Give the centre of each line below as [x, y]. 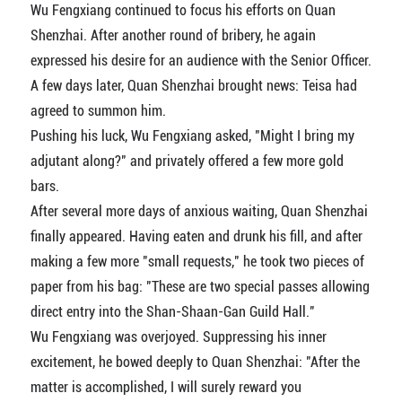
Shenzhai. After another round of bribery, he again [173, 36]
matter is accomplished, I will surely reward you [166, 388]
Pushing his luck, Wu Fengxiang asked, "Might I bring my [192, 136]
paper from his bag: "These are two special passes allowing [200, 287]
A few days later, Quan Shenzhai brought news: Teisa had [193, 86]
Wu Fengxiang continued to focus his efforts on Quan [183, 11]
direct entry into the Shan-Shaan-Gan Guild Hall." [172, 312]
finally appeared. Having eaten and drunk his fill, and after [196, 237]
